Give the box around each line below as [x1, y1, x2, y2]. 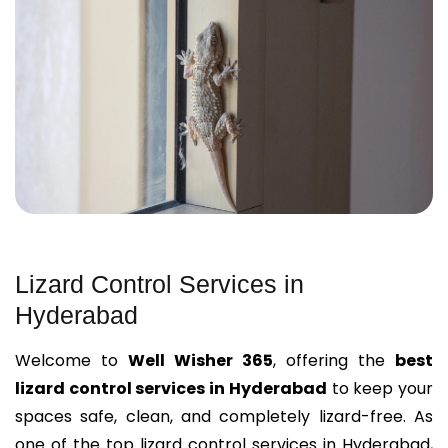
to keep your [326, 377, 434, 400]
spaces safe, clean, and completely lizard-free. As [15, 405, 433, 428]
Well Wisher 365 [128, 349, 273, 372]
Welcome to [15, 349, 128, 372]
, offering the [273, 349, 395, 372]
